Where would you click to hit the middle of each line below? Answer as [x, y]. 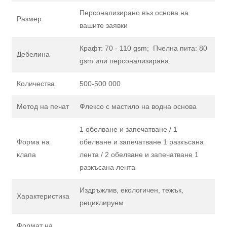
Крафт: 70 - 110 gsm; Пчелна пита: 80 [144, 48]
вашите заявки [104, 26]
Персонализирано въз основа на [134, 13]
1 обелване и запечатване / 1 [129, 129]
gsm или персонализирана [124, 61]
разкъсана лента [108, 167]
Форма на [33, 142]
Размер [29, 19]
